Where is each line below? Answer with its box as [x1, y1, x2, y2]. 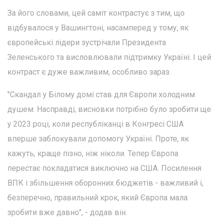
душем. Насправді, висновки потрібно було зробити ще [7, 104, 211, 114]
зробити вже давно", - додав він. [7, 207, 127, 217]
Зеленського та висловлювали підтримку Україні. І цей [7, 52, 211, 62]
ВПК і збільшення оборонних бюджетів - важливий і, [7, 178, 203, 188]
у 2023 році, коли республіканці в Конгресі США [7, 119, 184, 129]
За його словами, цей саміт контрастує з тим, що [7, 8, 185, 18]
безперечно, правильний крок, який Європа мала [7, 192, 188, 202]
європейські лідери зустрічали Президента [7, 37, 166, 47]
